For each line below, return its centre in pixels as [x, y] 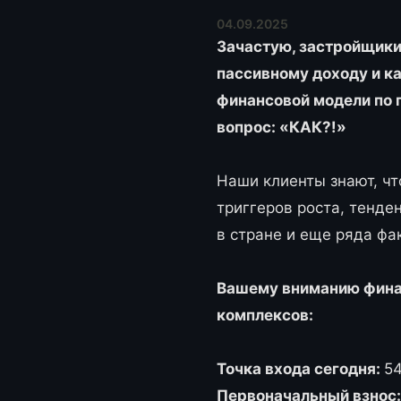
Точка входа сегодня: [300, 369]
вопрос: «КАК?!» [282, 127]
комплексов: [265, 315]
